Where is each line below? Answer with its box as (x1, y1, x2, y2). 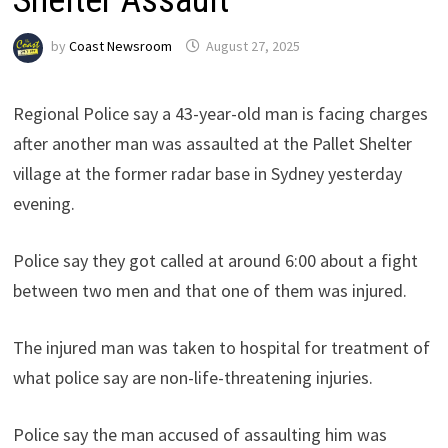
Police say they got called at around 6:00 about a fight (12, 248, 418, 272)
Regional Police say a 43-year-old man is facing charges (12, 101, 428, 125)
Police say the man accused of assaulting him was (12, 422, 387, 446)
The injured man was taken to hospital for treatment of (12, 335, 430, 359)
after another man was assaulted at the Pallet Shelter (12, 131, 412, 155)
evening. (12, 191, 75, 215)
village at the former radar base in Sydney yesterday (12, 161, 402, 185)
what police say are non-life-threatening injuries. (12, 365, 373, 389)
